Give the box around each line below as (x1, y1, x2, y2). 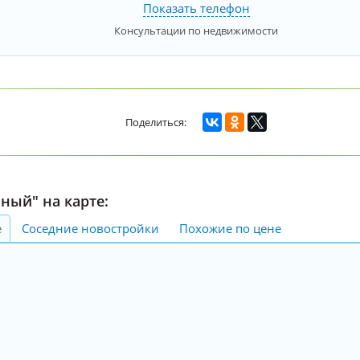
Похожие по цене (179, 219, 281, 236)
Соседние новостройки (22, 219, 159, 236)
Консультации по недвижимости (114, 22, 278, 38)
